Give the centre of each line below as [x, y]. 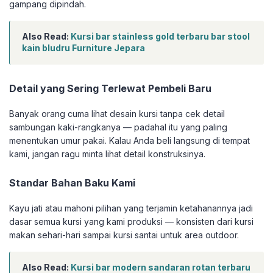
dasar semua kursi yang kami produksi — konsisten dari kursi [131, 222]
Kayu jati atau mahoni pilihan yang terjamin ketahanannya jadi [131, 208]
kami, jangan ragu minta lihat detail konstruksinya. [107, 154]
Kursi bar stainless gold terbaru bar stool [160, 37]
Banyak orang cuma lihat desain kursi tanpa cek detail [117, 114]
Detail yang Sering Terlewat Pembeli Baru [110, 89]
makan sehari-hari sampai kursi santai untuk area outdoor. [124, 235]
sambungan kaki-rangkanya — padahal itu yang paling [118, 127]
